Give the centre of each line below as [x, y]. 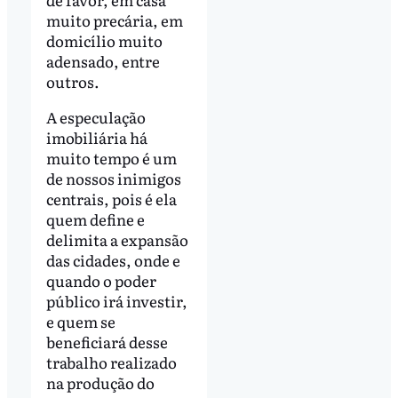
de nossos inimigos [113, 178]
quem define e [95, 219]
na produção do [100, 382]
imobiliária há [96, 137]
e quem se [80, 321]
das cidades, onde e [113, 259]
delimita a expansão [117, 239]
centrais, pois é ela [111, 198]
